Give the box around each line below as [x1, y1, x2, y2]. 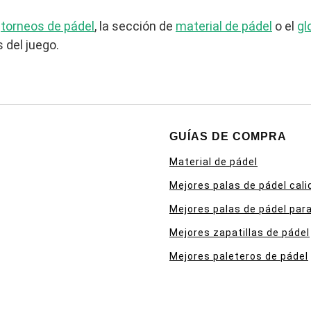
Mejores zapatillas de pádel [169, 226, 310, 238]
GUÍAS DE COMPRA [169, 130, 287, 142]
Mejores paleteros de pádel [169, 250, 308, 262]
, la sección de [94, 18, 176, 33]
